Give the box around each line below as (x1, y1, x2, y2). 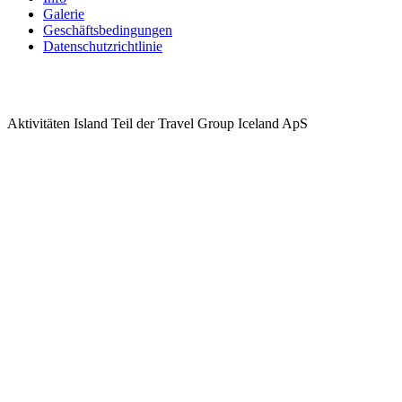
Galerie (43, 6, 84, 22)
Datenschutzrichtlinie (43, 39, 162, 55)
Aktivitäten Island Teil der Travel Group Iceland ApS (7, 116, 308, 132)
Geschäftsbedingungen (43, 22, 172, 39)
